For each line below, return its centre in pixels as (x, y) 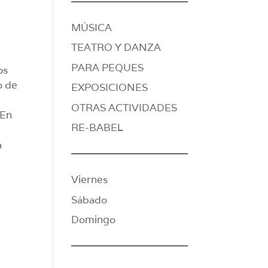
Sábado (89, 200)
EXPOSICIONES (110, 88)
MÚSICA (92, 27)
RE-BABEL (98, 128)
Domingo (94, 220)
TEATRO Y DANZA (116, 48)
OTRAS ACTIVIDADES (124, 107)
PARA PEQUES (108, 67)
